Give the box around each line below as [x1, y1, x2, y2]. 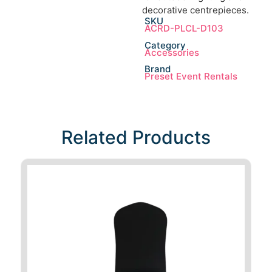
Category [144, 39, 186, 51]
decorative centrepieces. [142, 4, 249, 16]
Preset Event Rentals [144, 70, 237, 83]
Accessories [144, 46, 199, 58]
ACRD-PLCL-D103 [144, 22, 223, 34]
